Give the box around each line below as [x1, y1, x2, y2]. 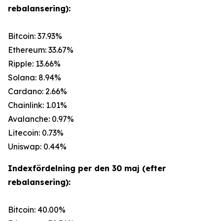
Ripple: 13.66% [8, 59, 61, 69]
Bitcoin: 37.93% [8, 31, 62, 41]
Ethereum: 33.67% [8, 45, 74, 55]
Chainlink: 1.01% [8, 100, 67, 110]
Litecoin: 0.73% [8, 128, 64, 138]
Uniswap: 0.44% [8, 142, 67, 151]
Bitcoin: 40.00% [8, 205, 66, 215]
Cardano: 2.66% [8, 86, 67, 96]
